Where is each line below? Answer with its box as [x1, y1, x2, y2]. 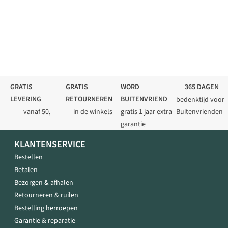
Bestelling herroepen [14, 203, 78, 214]
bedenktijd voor [176, 95, 224, 105]
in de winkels [73, 107, 113, 118]
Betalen [14, 165, 38, 176]
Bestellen [14, 152, 43, 163]
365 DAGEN [184, 82, 219, 93]
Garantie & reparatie [14, 216, 75, 226]
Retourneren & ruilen [14, 190, 78, 201]
